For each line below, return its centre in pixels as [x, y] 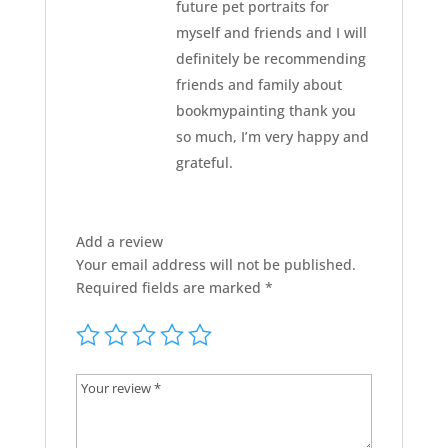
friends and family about [258, 85]
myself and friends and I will [271, 33]
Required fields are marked [170, 288]
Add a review [119, 242]
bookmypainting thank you [265, 111]
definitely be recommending [270, 59]
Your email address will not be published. [215, 265]
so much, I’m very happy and [272, 137]
